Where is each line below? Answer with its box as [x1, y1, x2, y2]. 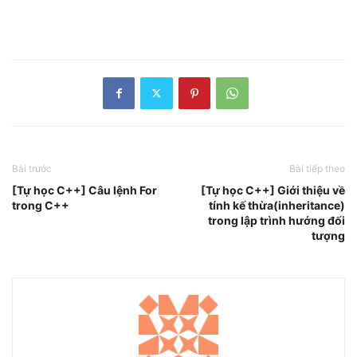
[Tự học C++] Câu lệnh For [12, 182, 157, 197]
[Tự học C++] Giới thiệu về [201, 182, 345, 197]
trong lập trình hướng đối [208, 213, 345, 227]
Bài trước [12, 162, 52, 175]
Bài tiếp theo [289, 162, 345, 175]
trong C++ [12, 198, 69, 212]
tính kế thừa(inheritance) [209, 198, 345, 212]
